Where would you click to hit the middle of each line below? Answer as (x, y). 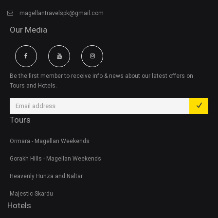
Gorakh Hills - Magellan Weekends (55, 158)
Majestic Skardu (31, 193)
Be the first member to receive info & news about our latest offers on (101, 76)
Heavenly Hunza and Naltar (46, 176)
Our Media (28, 29)
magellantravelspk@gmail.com (62, 13)
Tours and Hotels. (33, 85)
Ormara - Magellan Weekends (50, 141)
